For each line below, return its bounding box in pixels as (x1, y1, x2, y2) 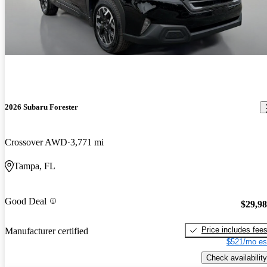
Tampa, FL (14, 161, 55, 172)
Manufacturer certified (5, 225, 88, 236)
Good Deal (5, 195, 46, 206)
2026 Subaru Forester (5, 103, 78, 112)
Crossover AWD (5, 137, 67, 148)
